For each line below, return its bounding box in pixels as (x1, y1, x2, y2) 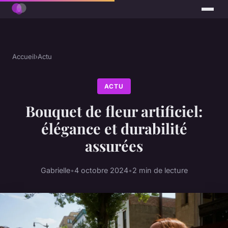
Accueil (12, 52, 35, 61)
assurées (85, 136, 143, 156)
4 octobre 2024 (74, 165, 128, 175)
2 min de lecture (132, 165, 188, 175)
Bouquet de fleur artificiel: (25, 101, 203, 121)
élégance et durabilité (41, 119, 187, 138)
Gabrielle (40, 165, 70, 175)
